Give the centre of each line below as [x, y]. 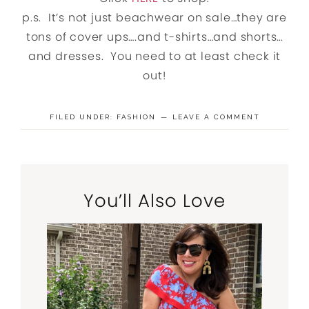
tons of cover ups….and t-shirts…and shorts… [154, 37]
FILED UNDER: [83, 117]
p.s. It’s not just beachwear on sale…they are [154, 17]
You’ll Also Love [154, 200]
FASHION [136, 117]
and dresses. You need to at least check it [154, 56]
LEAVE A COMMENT [216, 117]
